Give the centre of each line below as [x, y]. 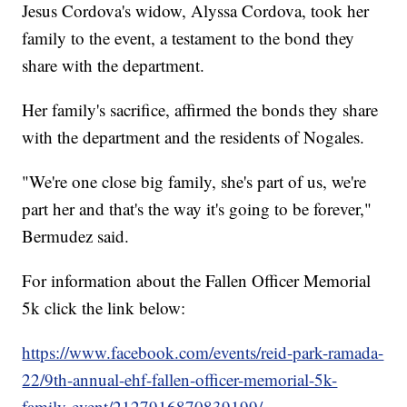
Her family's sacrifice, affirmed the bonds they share [200, 110]
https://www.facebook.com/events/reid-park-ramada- [203, 352]
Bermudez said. [76, 236]
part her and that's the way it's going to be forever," [197, 209]
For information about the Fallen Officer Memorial [197, 281]
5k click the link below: [104, 308]
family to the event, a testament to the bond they [189, 38]
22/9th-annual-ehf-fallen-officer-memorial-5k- [180, 380]
